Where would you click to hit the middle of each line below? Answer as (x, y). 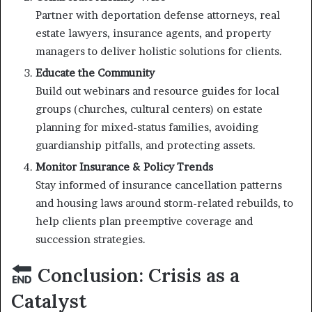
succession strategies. (91, 239)
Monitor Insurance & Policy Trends (124, 166)
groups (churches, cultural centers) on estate (149, 109)
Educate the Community (95, 72)
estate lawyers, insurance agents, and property (153, 33)
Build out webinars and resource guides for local (157, 91)
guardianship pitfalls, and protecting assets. (146, 145)
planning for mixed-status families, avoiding (147, 127)
